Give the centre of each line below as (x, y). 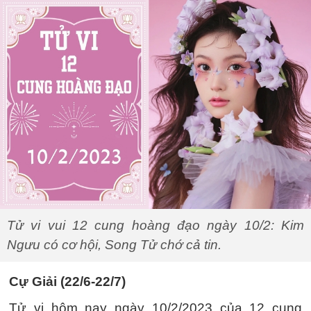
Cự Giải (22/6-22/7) (67, 282)
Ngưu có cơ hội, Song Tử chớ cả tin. (114, 245)
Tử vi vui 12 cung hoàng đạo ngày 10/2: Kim (155, 226)
